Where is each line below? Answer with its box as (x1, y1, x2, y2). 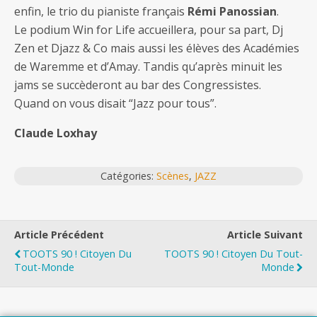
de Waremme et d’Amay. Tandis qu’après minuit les (14, 59, 282, 75)
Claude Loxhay (14, 125, 97, 142)
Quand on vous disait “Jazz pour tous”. (14, 96, 217, 112)
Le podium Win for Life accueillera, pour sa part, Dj (14, 22, 283, 38)
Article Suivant (227, 228, 303, 242)
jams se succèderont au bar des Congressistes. (14, 77, 261, 93)
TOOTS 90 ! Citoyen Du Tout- (164, 247, 303, 261)
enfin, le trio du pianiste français (14, 4, 188, 20)
